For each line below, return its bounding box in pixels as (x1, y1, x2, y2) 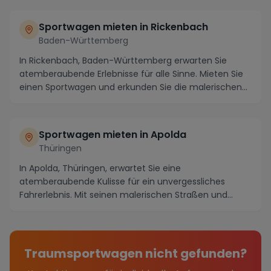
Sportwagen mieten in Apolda (39, 127, 186, 142)
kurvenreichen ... (19, 201, 88, 214)
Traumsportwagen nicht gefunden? (24, 244, 247, 262)
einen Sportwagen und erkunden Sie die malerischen (19, 80, 242, 93)
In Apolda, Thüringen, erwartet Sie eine (19, 162, 181, 174)
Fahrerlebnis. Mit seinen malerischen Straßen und (19, 188, 227, 201)
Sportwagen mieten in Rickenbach (39, 19, 208, 34)
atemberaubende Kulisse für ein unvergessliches (19, 175, 225, 188)
